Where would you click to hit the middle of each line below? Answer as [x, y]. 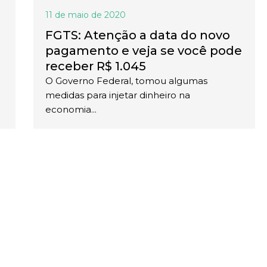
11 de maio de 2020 [86, 15]
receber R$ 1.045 [96, 66]
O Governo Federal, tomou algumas [126, 81]
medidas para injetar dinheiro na [118, 95]
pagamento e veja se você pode [144, 51]
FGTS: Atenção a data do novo [138, 35]
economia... [71, 110]
